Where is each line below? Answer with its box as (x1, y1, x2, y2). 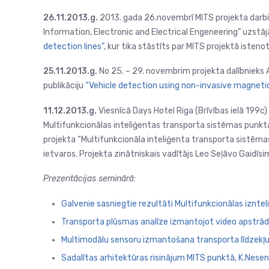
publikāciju (43, 80, 85, 91)
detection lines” (43, 41, 104, 52)
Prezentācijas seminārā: (43, 174, 136, 184)
